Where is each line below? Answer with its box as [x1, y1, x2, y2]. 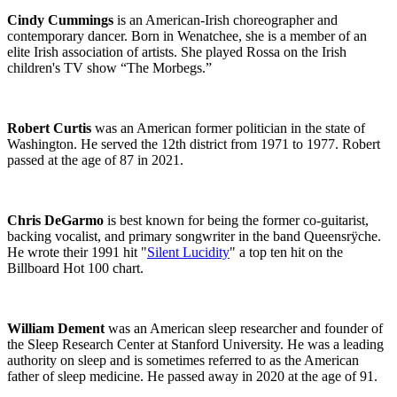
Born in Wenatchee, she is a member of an [131, 27, 367, 43]
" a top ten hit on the [230, 244, 343, 260]
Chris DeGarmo [7, 212, 104, 228]
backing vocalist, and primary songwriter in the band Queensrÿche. [7, 228, 381, 244]
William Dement [7, 320, 105, 336]
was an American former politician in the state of [91, 120, 365, 136]
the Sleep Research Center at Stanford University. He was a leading [7, 336, 384, 352]
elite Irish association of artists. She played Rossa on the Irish [7, 43, 346, 59]
